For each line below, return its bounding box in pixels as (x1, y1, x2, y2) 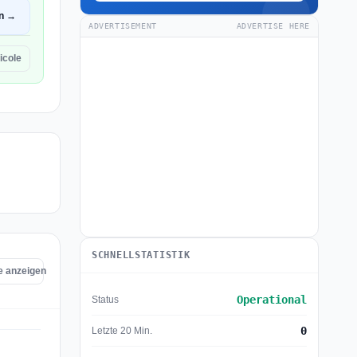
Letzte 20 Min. (92, 324, 152, 336)
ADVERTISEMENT (88, 22, 157, 30)
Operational (237, 293, 307, 306)
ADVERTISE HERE (236, 22, 310, 30)
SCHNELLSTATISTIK (92, 249, 190, 261)
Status (92, 293, 119, 305)
